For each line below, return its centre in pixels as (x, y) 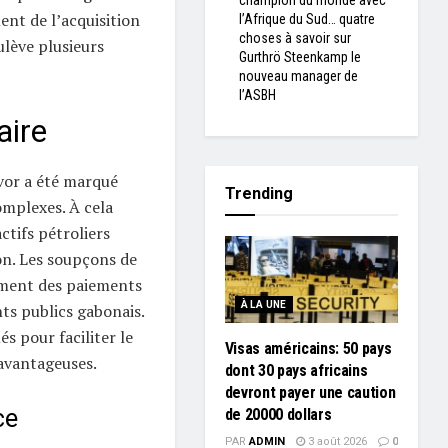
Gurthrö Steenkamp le (299, 57)
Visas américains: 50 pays (308, 348)
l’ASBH (257, 95)
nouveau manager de (298, 76)
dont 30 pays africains (296, 370)
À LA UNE (263, 304)
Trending (258, 193)
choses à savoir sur (294, 38)
